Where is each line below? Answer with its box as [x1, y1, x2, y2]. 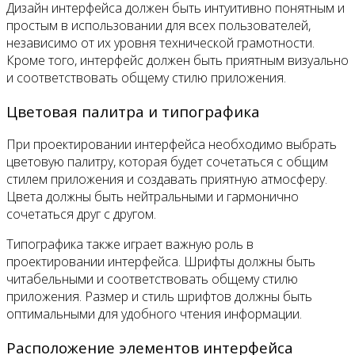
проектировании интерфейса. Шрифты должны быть [6, 253, 315, 271]
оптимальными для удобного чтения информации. [6, 305, 302, 323]
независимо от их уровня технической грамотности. [6, 33, 315, 52]
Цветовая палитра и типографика [6, 101, 260, 121]
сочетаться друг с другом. [6, 205, 156, 223]
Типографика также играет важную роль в [6, 235, 254, 254]
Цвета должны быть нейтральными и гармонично [6, 188, 299, 206]
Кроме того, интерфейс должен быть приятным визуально [6, 51, 349, 69]
